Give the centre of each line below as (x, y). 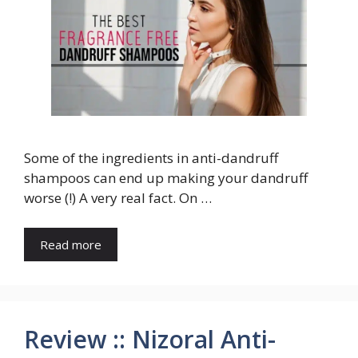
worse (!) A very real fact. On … (118, 197)
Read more (71, 245)
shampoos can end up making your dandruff (166, 177)
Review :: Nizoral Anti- (150, 340)
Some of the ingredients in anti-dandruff (151, 157)
